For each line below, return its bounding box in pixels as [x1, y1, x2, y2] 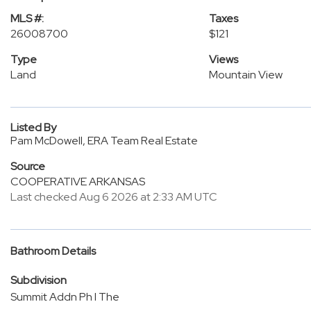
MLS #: [10, 11, 44, 26]
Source [10, 159, 45, 174]
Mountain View [208, 67, 283, 82]
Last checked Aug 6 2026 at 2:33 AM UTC [10, 190, 217, 204]
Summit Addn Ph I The [10, 289, 119, 304]
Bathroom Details [10, 244, 96, 258]
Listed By [10, 120, 56, 135]
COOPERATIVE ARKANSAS [10, 174, 145, 189]
